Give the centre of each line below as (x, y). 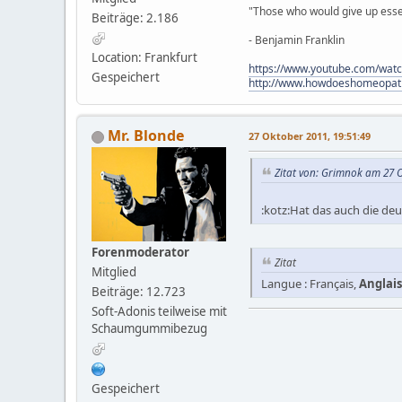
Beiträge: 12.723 (139, 292)
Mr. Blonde (146, 135)
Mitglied (114, 272)
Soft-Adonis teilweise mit (159, 311)
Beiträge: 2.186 (135, 18)
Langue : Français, (310, 283)
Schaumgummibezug (149, 328)
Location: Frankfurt (144, 57)
